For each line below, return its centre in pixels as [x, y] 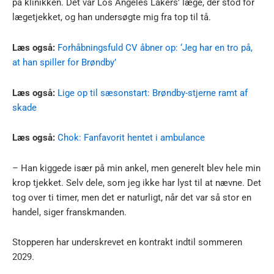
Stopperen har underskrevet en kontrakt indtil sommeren [127, 243]
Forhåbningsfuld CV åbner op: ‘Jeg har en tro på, [155, 48]
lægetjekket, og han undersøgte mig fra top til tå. [112, 17]
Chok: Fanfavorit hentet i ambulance [131, 138]
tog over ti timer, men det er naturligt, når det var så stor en [132, 197]
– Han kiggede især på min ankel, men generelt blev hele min [136, 168]
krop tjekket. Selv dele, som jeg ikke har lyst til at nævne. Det [137, 183]
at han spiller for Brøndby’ [64, 62]
